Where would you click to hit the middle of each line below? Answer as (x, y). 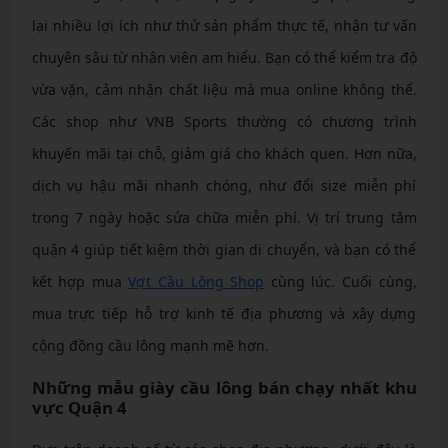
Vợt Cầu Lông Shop (196, 281)
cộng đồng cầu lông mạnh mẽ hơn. (150, 345)
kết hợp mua (80, 281)
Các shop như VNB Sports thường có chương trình (224, 121)
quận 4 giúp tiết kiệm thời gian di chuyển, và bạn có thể (224, 249)
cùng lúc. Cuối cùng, (340, 281)
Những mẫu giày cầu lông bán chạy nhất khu (224, 387)
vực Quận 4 (79, 407)
